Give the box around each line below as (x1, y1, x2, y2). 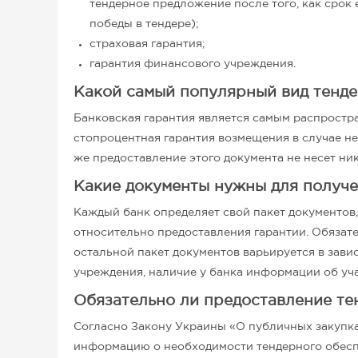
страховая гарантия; (89, 39, 205, 49)
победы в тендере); (89, 19, 199, 29)
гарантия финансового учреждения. (89, 59, 296, 69)
